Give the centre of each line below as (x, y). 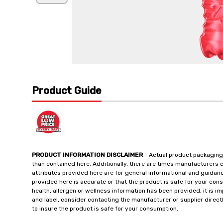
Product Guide (67, 91)
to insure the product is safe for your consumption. (105, 209)
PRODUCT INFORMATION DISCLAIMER (87, 155)
